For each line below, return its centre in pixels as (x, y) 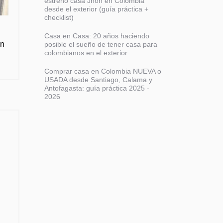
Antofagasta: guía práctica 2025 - (97, 88)
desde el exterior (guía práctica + (96, 9)
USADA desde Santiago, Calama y (98, 80)
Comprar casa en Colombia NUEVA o (103, 71)
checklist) (59, 17)
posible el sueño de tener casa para (101, 44)
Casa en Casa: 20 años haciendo (97, 36)
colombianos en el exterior (86, 53)
